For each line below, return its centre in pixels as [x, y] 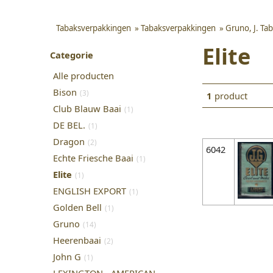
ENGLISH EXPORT [90, 191]
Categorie [72, 55]
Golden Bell [77, 207]
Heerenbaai [77, 240]
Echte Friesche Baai [93, 158]
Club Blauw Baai [87, 109]
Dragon [69, 142]
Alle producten [83, 76]
